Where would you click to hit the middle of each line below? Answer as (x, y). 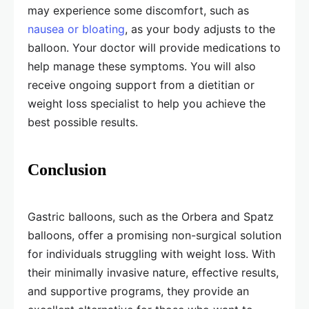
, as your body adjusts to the (200, 29)
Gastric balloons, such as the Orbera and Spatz (151, 217)
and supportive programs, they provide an (138, 291)
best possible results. (83, 122)
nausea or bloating (76, 29)
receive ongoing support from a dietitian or (141, 85)
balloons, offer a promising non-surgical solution (154, 236)
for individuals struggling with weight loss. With (151, 254)
